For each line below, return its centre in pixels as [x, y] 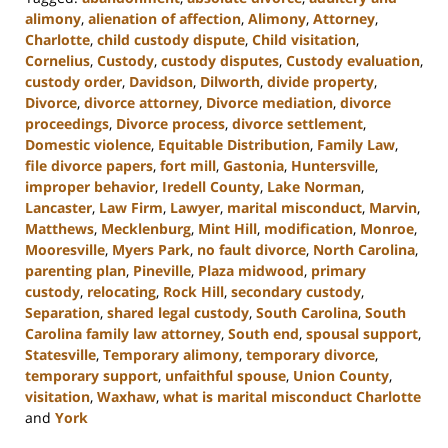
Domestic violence [88, 145]
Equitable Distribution [234, 145]
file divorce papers [89, 166]
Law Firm [131, 208]
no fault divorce [251, 250]
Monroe [387, 229]
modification [308, 229]
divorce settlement [297, 124]
